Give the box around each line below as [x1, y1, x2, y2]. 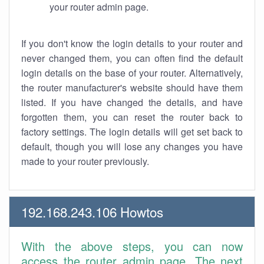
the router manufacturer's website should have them [21, 81, 243, 94]
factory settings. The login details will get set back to [21, 125, 243, 138]
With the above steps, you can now [21, 237, 243, 255]
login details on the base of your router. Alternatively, [21, 66, 243, 80]
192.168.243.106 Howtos [21, 202, 163, 221]
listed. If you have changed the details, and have [21, 95, 243, 109]
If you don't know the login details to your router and [21, 37, 243, 50]
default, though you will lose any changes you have [21, 140, 243, 153]
